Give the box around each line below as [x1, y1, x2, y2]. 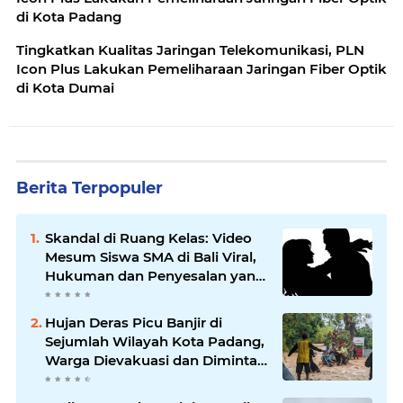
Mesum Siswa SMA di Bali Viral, [45, 248, 256, 266]
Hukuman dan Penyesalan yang [45, 267, 264, 285]
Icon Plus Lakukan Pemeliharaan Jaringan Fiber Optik [16, 60, 387, 78]
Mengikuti [45, 286, 114, 304]
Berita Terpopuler [16, 178, 163, 199]
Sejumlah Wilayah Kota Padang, [45, 333, 264, 351]
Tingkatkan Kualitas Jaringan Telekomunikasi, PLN [16, 41, 364, 59]
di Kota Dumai [16, 79, 114, 97]
